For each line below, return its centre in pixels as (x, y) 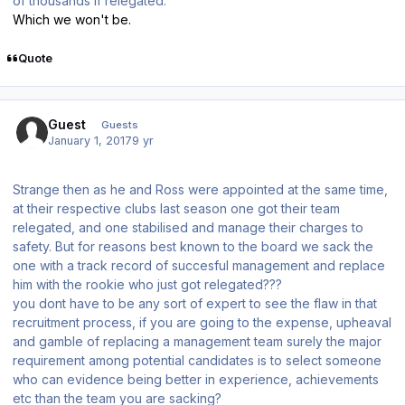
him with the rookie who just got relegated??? (147, 285)
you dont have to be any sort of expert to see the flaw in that (195, 304)
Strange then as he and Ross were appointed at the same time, (200, 190)
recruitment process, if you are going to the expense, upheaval (202, 323)
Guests (119, 125)
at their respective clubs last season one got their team (176, 209)
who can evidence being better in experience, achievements (196, 380)
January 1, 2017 (90, 141)
